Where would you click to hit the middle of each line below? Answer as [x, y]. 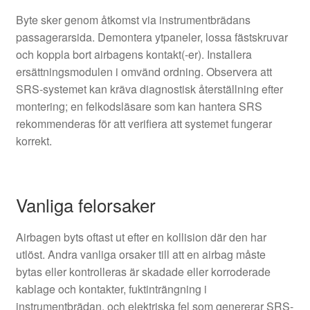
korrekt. [34, 140]
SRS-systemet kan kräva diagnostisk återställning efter [149, 89]
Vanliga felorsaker [85, 205]
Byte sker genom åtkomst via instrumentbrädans [133, 19]
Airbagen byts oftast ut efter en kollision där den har [141, 237]
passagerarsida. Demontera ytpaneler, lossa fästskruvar [152, 37]
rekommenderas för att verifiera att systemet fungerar [144, 123]
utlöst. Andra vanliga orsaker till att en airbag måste [140, 255]
